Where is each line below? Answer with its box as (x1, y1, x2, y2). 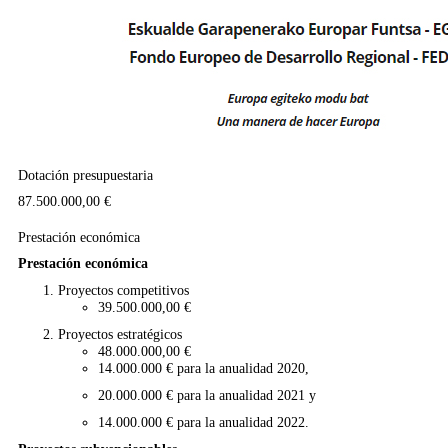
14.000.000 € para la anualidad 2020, (97, 360, 309, 376)
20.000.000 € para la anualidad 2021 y (97, 387, 316, 403)
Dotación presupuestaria (17, 167, 153, 183)
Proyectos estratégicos (57, 326, 182, 342)
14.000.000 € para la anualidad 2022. (97, 414, 309, 430)
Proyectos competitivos (57, 282, 189, 298)
